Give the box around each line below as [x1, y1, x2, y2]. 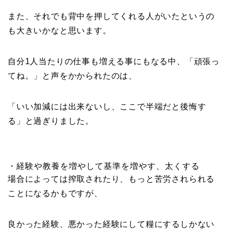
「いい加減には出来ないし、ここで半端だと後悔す [8, 102, 206, 111]
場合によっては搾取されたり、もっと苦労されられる [8, 175, 215, 184]
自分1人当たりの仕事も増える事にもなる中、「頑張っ [8, 57, 220, 66]
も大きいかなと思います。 [8, 26, 111, 35]
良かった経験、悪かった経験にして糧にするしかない [8, 220, 215, 229]
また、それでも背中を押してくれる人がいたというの [8, 12, 215, 21]
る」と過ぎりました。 [8, 117, 94, 126]
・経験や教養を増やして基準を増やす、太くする [8, 162, 200, 171]
